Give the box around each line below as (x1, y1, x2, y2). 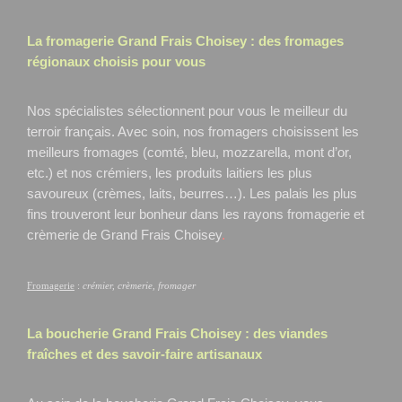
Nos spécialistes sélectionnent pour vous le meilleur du (27, 103, 347, 118)
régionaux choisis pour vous (27, 54, 205, 69)
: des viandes (241, 326, 328, 341)
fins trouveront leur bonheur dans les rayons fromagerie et (27, 206, 364, 222)
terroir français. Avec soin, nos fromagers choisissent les (27, 124, 359, 139)
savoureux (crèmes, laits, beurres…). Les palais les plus (27, 186, 357, 201)
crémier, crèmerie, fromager (83, 280, 196, 291)
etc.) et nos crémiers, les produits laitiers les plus (27, 165, 312, 180)
